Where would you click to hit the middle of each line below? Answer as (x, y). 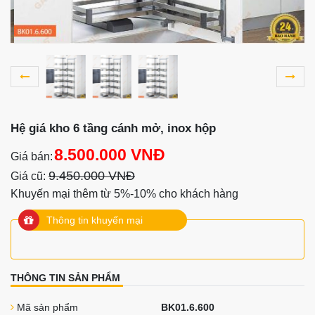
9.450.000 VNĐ (92, 175)
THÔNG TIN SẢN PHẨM (65, 277)
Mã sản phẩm (47, 307)
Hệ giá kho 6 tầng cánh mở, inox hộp (113, 128)
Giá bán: (32, 156)
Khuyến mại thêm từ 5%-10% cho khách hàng (124, 193)
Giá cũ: (28, 176)
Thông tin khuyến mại (95, 220)
